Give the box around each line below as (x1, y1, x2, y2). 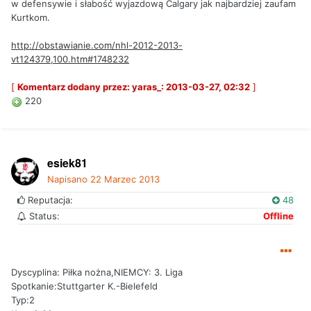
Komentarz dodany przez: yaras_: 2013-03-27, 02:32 (17, 81, 250, 93)
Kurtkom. (11, 12, 50, 24)
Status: (26, 210, 60, 222)
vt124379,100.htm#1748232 (11, 53, 129, 65)
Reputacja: (25, 194, 73, 206)
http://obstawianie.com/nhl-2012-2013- (11, 40, 183, 51)
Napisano (47, 174, 90, 185)
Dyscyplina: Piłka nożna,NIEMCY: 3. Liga (11, 267, 183, 278)
